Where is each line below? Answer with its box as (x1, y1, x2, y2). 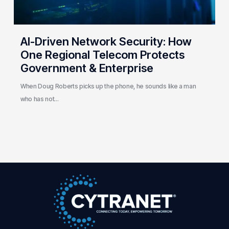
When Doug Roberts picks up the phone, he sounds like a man (20, 82, 196, 90)
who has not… (20, 95, 59, 103)
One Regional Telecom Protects (20, 48, 185, 62)
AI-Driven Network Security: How (20, 35, 192, 49)
